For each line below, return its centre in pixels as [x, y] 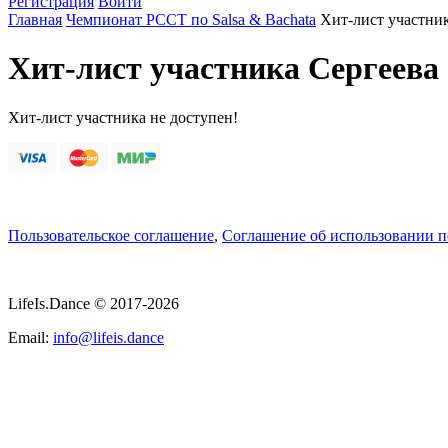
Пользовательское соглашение [111, 235]
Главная [35, 19]
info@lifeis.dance [108, 337]
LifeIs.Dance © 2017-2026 [93, 303]
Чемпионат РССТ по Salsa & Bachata [191, 19]
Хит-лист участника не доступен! [123, 117]
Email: [30, 337]
